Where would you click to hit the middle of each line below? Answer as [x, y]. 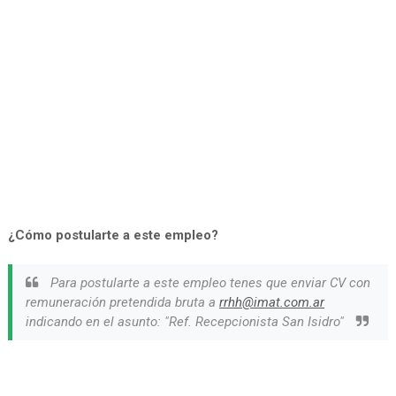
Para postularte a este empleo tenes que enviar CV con [208, 283]
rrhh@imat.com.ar [271, 303]
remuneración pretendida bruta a [122, 303]
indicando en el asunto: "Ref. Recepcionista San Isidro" [186, 322]
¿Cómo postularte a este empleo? [113, 236]
